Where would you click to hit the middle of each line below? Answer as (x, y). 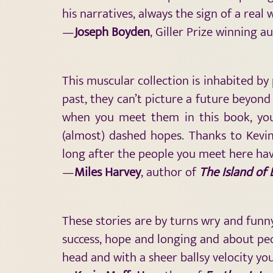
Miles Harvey (108, 172)
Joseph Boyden (112, 32)
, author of (170, 172)
